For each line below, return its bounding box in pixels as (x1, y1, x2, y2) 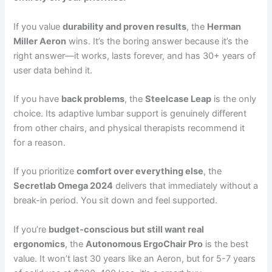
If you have (13, 93, 62, 105)
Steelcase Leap (145, 93, 212, 105)
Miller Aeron (13, 35, 67, 47)
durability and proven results (63, 21, 187, 32)
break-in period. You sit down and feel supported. (13, 195, 218, 206)
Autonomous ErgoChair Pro (86, 238, 203, 250)
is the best (203, 238, 249, 250)
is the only (211, 93, 257, 105)
